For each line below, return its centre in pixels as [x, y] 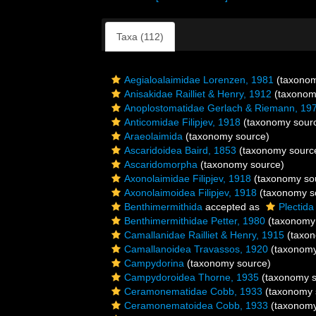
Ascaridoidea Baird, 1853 [180, 150]
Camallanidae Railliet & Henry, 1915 [204, 235]
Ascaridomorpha [161, 164]
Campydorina [154, 263]
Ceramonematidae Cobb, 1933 [193, 291]
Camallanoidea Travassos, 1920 [196, 249]
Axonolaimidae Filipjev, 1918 [188, 178]
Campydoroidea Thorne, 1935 [192, 277]
